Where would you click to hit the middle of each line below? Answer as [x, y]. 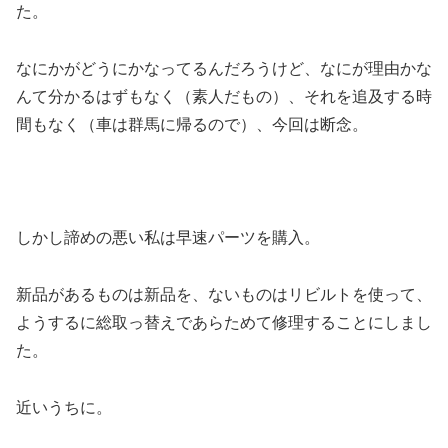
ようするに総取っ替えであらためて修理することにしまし [224, 323]
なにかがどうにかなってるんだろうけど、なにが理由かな [224, 68]
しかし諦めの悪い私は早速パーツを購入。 [168, 238]
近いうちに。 [64, 407]
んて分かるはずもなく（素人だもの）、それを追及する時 [224, 96]
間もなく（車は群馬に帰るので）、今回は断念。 [192, 124]
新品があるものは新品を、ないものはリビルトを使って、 [224, 295]
